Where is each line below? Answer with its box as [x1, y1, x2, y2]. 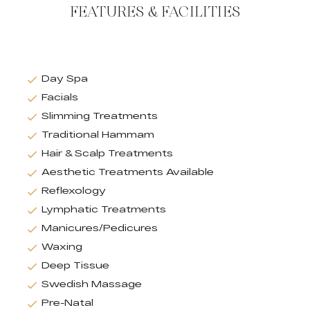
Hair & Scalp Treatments [42, 147, 173, 158]
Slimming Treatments [42, 109, 158, 121]
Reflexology [42, 184, 106, 196]
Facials [42, 91, 78, 102]
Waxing [42, 240, 82, 252]
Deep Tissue [42, 259, 109, 271]
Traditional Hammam [42, 128, 154, 140]
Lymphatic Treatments [42, 203, 166, 215]
